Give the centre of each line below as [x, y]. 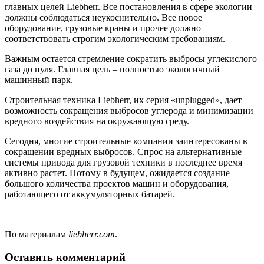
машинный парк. [39, 80]
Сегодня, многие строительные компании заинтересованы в [126, 141]
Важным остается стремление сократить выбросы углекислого [131, 59]
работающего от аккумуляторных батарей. [90, 194]
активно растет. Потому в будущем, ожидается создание [117, 173]
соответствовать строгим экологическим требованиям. [115, 39]
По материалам [37, 235]
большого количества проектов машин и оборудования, [117, 184]
